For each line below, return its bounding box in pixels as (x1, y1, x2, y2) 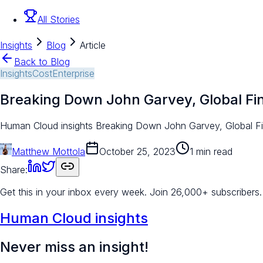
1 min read (190, 145, 232, 157)
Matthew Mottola (12, 145, 85, 157)
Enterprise (52, 68, 95, 80)
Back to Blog (14, 56, 70, 68)
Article (80, 39, 106, 52)
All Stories (38, 14, 80, 26)
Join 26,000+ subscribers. (150, 186, 262, 198)
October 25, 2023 (99, 145, 176, 157)
